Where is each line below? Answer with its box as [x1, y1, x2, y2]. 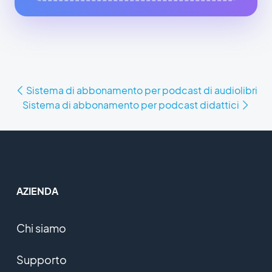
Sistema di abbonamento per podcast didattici [22, 98, 239, 111]
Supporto [16, 252, 67, 267]
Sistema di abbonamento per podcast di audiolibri [25, 83, 257, 97]
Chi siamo [16, 220, 66, 235]
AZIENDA [16, 184, 58, 197]
